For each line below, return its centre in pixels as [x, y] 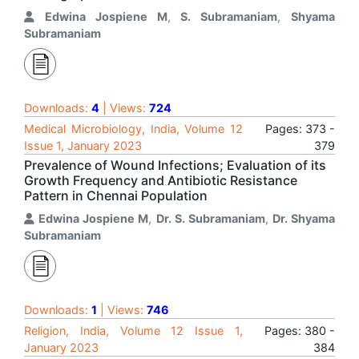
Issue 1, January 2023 [83, 145]
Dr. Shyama [303, 218]
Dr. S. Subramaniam [210, 218]
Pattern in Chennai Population [116, 196]
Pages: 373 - [300, 129]
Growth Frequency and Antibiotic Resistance [161, 180]
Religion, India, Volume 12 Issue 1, [133, 331]
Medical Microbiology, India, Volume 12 [133, 129]
